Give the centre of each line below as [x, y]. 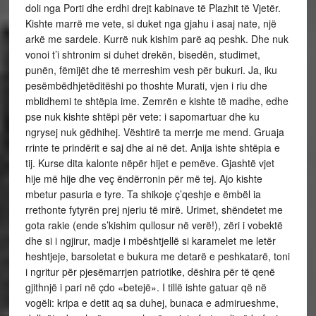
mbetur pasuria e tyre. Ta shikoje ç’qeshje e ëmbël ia [143, 194]
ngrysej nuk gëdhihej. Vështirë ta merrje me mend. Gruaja [154, 132]
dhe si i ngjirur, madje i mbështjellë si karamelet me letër [150, 241]
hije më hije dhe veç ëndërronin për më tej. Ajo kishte [144, 178]
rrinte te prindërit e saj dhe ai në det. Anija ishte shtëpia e [152, 147]
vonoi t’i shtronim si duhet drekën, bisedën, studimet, [142, 54]
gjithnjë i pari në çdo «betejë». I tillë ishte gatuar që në [146, 287]
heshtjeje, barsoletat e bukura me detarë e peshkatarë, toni [157, 256]
